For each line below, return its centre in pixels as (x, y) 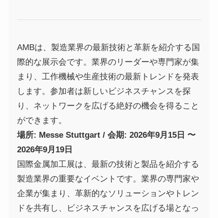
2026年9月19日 (45, 150)
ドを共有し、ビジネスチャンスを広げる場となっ (108, 208)
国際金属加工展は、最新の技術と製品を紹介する (108, 164)
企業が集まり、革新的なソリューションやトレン (108, 194)
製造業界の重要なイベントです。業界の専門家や (108, 179)
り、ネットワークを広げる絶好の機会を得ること (108, 106)
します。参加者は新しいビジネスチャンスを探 (104, 91)
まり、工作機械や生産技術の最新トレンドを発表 (108, 77)
